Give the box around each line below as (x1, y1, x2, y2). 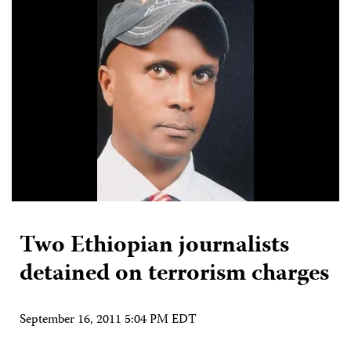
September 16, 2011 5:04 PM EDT (20, 309, 197, 331)
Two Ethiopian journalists (20, 226, 289, 266)
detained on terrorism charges (20, 255, 329, 294)
